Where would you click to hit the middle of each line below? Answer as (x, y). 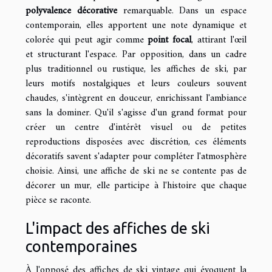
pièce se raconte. (58, 200)
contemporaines (81, 246)
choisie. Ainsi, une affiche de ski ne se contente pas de (136, 171)
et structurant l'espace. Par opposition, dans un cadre (136, 54)
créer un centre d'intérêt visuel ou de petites (136, 127)
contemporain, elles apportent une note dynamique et (136, 25)
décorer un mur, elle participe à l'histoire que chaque (136, 185)
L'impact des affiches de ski (118, 228)
